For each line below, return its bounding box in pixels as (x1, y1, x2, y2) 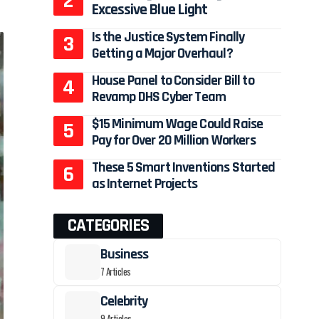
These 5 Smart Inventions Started (91, 158, 275, 177)
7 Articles (100, 264, 131, 279)
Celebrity (100, 292, 147, 311)
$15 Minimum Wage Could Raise (91, 115, 263, 134)
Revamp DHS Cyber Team (91, 88, 226, 107)
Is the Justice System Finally (91, 28, 245, 47)
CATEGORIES (67, 214, 149, 238)
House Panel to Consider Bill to (91, 71, 254, 90)
